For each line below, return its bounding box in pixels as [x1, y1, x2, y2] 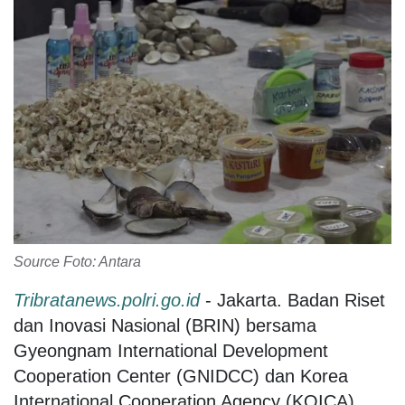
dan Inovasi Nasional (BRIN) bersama [14, 315, 316, 335]
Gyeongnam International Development [14, 340, 328, 361]
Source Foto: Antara [14, 253, 141, 269]
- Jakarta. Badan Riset [200, 289, 385, 310]
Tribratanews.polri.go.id [14, 289, 200, 310]
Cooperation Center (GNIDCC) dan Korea [14, 365, 348, 386]
